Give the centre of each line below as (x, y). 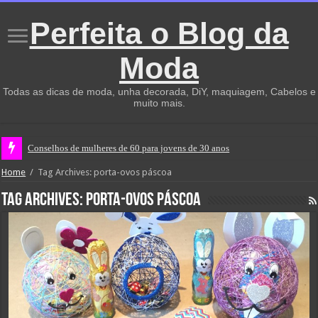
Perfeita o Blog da (159, 33)
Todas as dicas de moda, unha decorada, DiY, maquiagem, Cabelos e (159, 92)
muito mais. (159, 103)
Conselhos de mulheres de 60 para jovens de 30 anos (129, 148)
